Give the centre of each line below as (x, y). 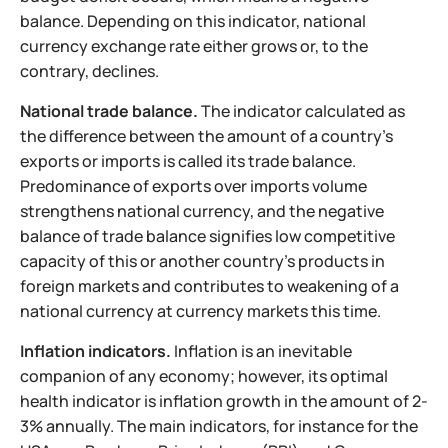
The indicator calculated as (301, 110)
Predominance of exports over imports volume (193, 185)
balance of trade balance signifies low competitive (207, 235)
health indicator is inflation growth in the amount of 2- (224, 400)
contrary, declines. (89, 70)
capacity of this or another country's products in (202, 260)
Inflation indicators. (95, 350)
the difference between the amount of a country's (206, 135)
